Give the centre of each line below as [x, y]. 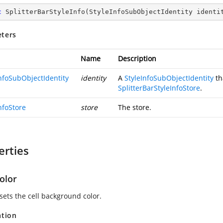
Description [137, 58]
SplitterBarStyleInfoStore [159, 88]
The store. [135, 107]
